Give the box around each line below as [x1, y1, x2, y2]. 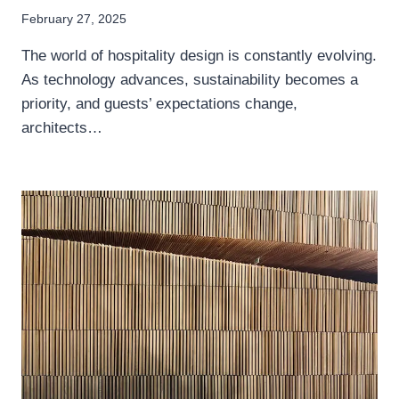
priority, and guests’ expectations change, [21, 94, 297, 112]
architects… [21, 118, 102, 136]
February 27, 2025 [21, 12, 126, 26]
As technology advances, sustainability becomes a [21, 70, 358, 88]
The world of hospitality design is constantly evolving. [21, 46, 377, 64]
